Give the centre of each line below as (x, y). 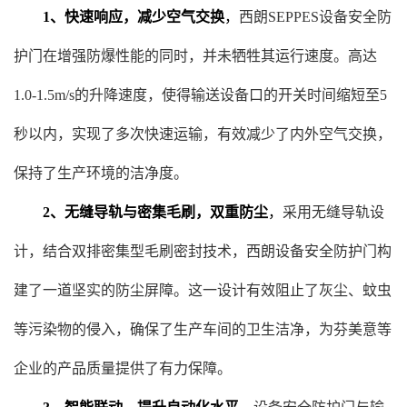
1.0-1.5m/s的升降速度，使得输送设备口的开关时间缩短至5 (200, 95)
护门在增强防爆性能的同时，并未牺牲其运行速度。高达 (195, 56)
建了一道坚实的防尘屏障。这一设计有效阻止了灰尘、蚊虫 (203, 290)
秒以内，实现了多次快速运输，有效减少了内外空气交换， (203, 134)
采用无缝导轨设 (333, 212)
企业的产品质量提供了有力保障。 (123, 368)
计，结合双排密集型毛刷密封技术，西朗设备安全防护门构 (203, 251)
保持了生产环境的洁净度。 (101, 173)
